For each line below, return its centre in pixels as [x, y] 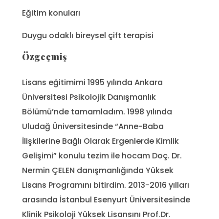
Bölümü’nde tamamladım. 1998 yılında [97, 112]
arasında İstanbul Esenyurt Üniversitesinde [106, 200]
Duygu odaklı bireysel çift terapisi [88, 36]
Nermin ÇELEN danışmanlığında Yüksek [98, 171]
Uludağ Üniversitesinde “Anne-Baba [93, 127]
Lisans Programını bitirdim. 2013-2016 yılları [106, 185]
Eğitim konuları [51, 13]
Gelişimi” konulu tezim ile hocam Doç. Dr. [102, 156]
